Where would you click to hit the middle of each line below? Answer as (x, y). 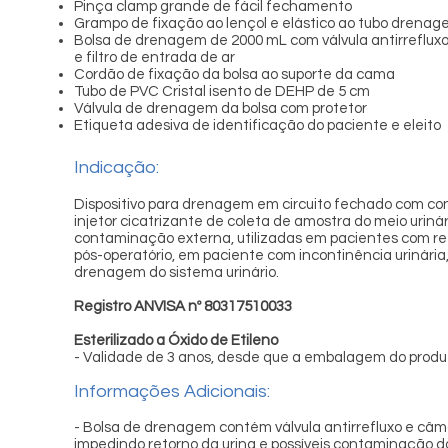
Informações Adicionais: (172, 391)
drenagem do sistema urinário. (178, 272)
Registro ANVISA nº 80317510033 (183, 306)
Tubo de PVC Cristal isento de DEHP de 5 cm (222, 91)
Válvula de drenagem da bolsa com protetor (220, 108)
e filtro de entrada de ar (154, 57)
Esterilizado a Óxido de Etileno (176, 340)
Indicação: (116, 167)
